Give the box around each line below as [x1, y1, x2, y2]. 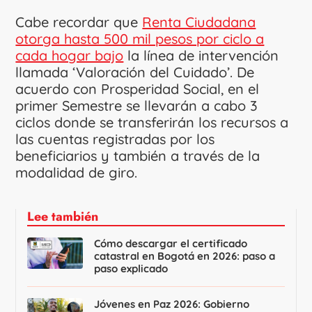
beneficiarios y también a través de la [15, 146, 260, 164]
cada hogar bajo [15, 46, 124, 64]
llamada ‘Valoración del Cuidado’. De [15, 63, 255, 81]
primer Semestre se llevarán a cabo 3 [15, 96, 258, 114]
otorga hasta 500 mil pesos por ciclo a [15, 29, 265, 47]
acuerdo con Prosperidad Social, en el [15, 79, 260, 97]
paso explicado [94, 261, 169, 275]
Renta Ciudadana [142, 13, 256, 31]
